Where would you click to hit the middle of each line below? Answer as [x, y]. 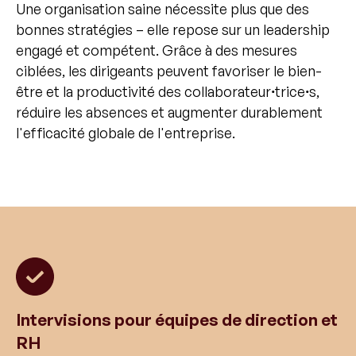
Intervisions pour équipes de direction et [177, 319]
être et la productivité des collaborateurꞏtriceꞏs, [168, 91]
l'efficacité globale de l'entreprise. [126, 132]
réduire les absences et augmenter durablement [169, 112]
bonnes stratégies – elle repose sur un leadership [173, 29]
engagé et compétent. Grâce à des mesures [157, 50]
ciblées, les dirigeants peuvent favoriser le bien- [169, 70]
